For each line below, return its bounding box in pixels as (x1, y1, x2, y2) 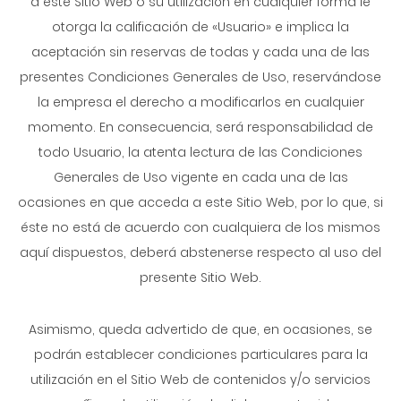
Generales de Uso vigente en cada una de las (53, 168, 348, 186)
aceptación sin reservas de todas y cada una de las (31, 43, 370, 61)
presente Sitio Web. (140, 269, 261, 286)
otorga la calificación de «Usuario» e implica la (52, 18, 349, 36)
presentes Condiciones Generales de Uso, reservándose (20, 68, 381, 86)
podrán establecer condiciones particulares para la (33, 346, 368, 363)
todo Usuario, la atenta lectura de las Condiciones (38, 143, 363, 161)
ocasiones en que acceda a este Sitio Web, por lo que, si (18, 193, 383, 211)
